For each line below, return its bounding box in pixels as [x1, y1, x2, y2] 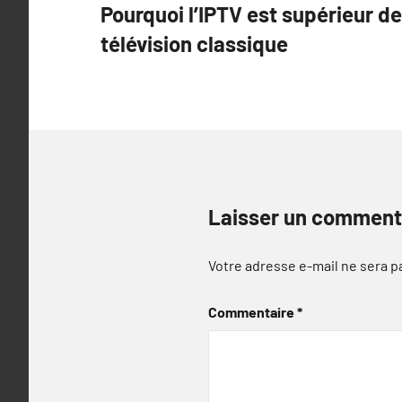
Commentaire [208, 303, 297, 320]
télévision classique [100, 31, 288, 57]
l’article [100, 45, 184, 75]
